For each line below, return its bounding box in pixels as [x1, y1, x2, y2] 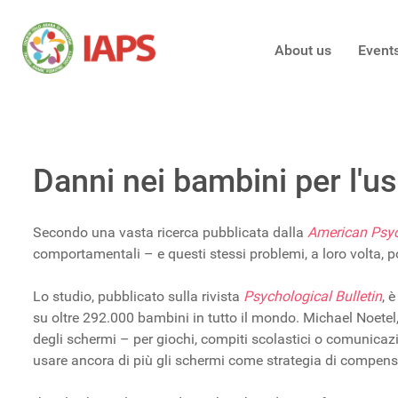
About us [274, 42, 331, 60]
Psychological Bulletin [243, 288, 382, 305]
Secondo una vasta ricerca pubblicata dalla [33, 224, 307, 241]
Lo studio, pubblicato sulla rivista [33, 288, 243, 305]
